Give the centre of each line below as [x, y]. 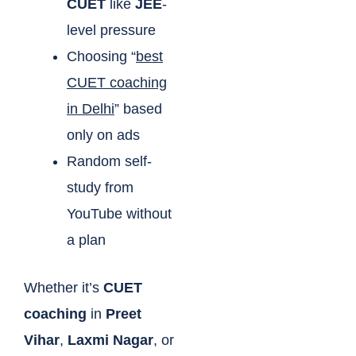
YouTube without [119, 214]
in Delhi [91, 109]
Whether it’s [64, 288]
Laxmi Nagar [110, 341]
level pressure [111, 31]
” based [138, 109]
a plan [86, 240]
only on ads [103, 135]
